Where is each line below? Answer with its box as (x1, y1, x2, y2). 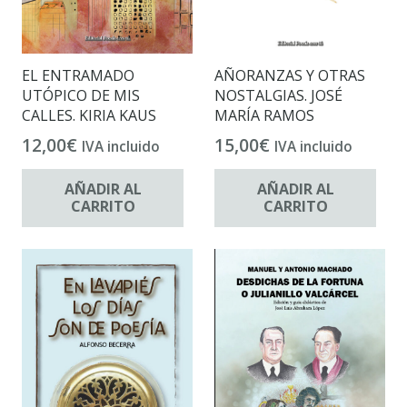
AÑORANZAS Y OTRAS (214, 65, 365, 85)
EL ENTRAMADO (22, 65, 134, 85)
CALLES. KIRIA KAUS (22, 104, 156, 125)
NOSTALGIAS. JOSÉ (214, 84, 342, 105)
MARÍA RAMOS (214, 104, 314, 125)
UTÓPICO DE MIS (22, 84, 140, 105)
